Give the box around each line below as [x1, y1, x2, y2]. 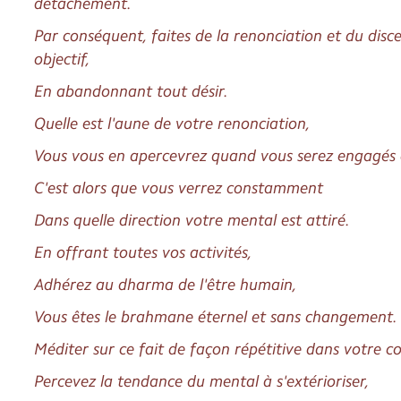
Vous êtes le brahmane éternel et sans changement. [34, 306, 398, 327]
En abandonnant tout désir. [34, 81, 229, 101]
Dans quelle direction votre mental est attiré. [34, 209, 351, 230]
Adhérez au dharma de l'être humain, [34, 274, 298, 294]
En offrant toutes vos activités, [34, 242, 253, 262]
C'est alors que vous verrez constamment [34, 177, 324, 198]
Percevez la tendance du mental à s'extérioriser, [34, 371, 371, 391]
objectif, [34, 48, 91, 69]
